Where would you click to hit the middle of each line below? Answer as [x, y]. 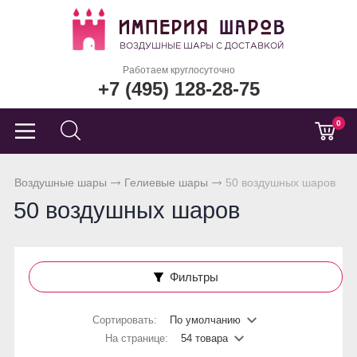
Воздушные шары [61, 182]
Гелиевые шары [166, 182]
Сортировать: [126, 320]
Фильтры [194, 277]
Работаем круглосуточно [178, 70]
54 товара [204, 338]
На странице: [138, 338]
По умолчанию [205, 320]
